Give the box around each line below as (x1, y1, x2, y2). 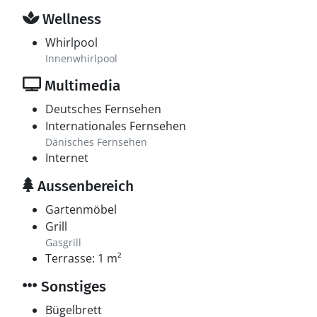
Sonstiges (38, 277, 106, 296)
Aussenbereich (34, 177, 134, 195)
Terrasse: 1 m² (45, 250, 122, 266)
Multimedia (41, 76, 120, 95)
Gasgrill (45, 236, 81, 249)
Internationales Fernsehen (45, 118, 186, 134)
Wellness (39, 10, 101, 28)
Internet (45, 150, 88, 166)
